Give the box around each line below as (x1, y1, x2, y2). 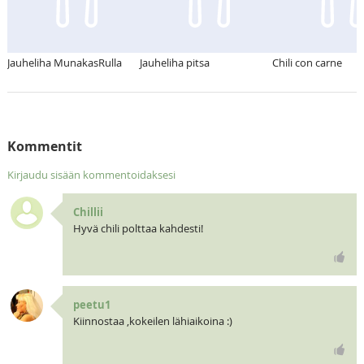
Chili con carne (271, 55, 342, 71)
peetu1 (72, 297, 110, 313)
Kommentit (6, 137, 82, 156)
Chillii (72, 205, 103, 220)
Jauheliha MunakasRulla (6, 55, 122, 71)
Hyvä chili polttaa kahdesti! (72, 221, 203, 236)
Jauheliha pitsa (139, 55, 210, 71)
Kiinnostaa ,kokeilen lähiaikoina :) (72, 314, 232, 329)
